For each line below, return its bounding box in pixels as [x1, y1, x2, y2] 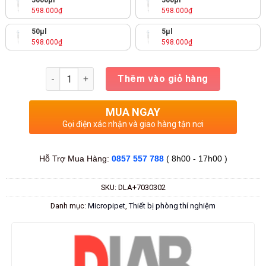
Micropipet [88, 201, 125, 210]
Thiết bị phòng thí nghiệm [129, 201, 216, 210]
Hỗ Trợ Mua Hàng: [39, 153, 112, 163]
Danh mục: [50, 201, 88, 210]
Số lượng [45, 68, 81, 78]
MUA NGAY [106, 106, 160, 118]
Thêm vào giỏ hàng [118, 73, 208, 84]
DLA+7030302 [118, 182, 166, 192]
